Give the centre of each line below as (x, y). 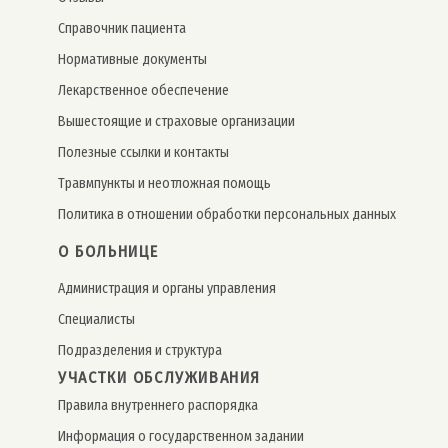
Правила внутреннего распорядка (158, 405)
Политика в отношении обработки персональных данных (227, 214)
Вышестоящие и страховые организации (176, 121)
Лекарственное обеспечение (143, 90)
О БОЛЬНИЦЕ (108, 251)
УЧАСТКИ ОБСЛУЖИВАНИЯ (159, 377)
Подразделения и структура (140, 350)
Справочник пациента (122, 28)
